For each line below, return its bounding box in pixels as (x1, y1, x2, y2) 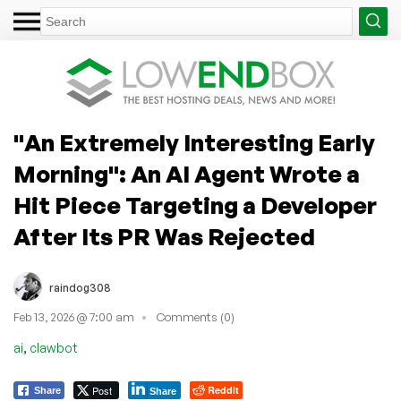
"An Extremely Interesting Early (13, 128, 375, 157)
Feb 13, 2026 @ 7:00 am (13, 310, 134, 325)
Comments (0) (157, 310, 235, 325)
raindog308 (49, 280, 111, 294)
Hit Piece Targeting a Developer (13, 191, 377, 219)
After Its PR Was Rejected (13, 222, 315, 251)
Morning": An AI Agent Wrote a (13, 159, 360, 188)
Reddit (208, 382, 239, 397)
